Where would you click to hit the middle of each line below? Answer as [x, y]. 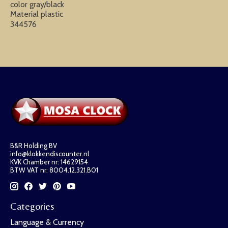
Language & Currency [47, 222]
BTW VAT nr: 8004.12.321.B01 [54, 170]
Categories [32, 206]
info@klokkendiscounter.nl [50, 153]
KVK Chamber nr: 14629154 [49, 162]
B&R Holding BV [34, 145]
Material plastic [37, 14]
